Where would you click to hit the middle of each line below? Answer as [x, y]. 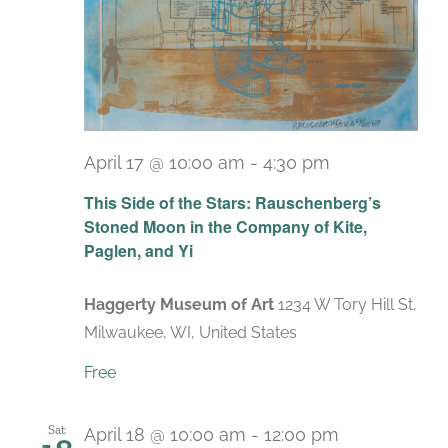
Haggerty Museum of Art [181, 305]
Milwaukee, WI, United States [190, 333]
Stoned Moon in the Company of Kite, [225, 227]
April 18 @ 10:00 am [165, 435]
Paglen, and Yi [138, 251]
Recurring [379, 179]
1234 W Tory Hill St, [347, 305]
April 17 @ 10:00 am [164, 163]
